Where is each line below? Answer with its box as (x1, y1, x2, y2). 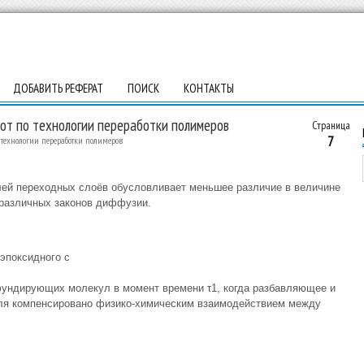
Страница (311, 118, 350, 132)
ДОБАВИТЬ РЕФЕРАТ (12, 80, 103, 96)
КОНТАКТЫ (183, 80, 234, 96)
